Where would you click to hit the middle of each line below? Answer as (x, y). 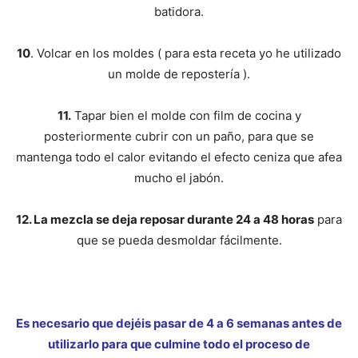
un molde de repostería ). (179, 74)
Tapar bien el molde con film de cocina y (186, 115)
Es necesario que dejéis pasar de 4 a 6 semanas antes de (179, 323)
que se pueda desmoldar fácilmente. (179, 240)
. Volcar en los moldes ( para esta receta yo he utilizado (186, 53)
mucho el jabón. (179, 177)
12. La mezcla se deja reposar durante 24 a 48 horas (165, 219)
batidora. (179, 11)
